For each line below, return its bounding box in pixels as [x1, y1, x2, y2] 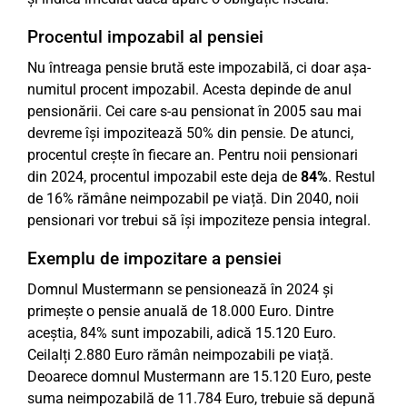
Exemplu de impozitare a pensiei [27, 248, 282, 269]
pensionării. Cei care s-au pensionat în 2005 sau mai [27, 103, 362, 120]
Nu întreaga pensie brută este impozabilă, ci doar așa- [27, 59, 371, 76]
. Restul [328, 168, 375, 185]
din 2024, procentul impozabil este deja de [27, 168, 301, 185]
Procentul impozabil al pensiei [27, 26, 263, 47]
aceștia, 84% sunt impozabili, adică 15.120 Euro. [27, 324, 336, 342]
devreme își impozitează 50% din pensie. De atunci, [27, 124, 353, 142]
